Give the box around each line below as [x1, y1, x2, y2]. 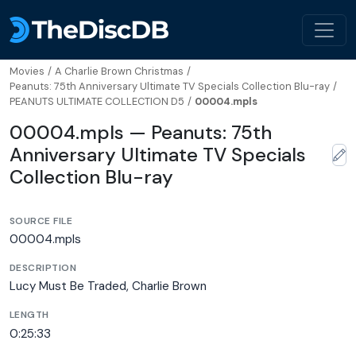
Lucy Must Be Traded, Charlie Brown [10, 278, 207, 295]
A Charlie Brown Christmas [55, 64, 184, 78]
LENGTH [10, 308, 49, 322]
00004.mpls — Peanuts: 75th [10, 120, 272, 145]
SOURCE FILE [10, 215, 73, 227]
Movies [10, 64, 44, 78]
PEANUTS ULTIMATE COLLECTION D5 [10, 95, 184, 108]
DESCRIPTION [10, 261, 77, 275]
